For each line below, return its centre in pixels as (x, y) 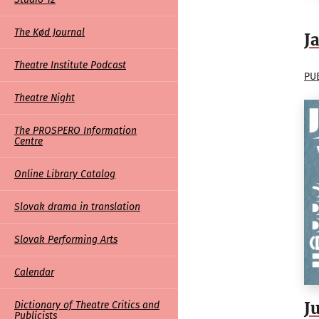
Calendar (34, 273)
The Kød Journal (49, 33)
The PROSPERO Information (75, 131)
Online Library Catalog (65, 174)
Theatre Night (45, 98)
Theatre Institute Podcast (70, 66)
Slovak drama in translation (77, 207)
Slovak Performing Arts (66, 240)
